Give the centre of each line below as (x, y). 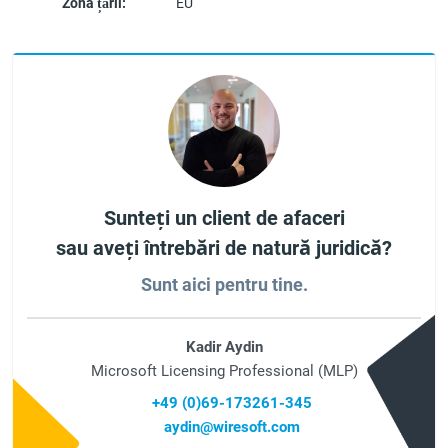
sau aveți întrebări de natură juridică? (224, 248)
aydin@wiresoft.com (232, 427)
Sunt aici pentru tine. (224, 285)
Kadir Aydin (224, 347)
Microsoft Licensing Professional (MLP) (224, 371)
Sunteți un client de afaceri (224, 218)
